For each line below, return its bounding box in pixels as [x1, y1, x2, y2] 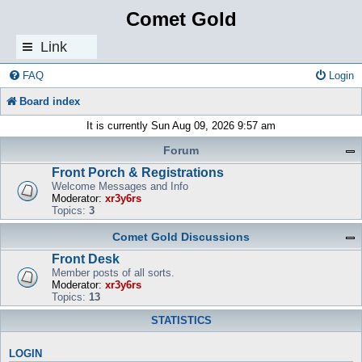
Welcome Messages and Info [52, 180, 188, 192]
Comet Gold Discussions [112, 230, 250, 243]
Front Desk [52, 252, 120, 266]
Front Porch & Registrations [52, 166, 224, 179]
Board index [19, 95, 80, 107]
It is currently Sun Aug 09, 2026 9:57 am [86, 120, 276, 132]
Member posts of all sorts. [52, 267, 175, 279]
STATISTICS [150, 315, 212, 326]
